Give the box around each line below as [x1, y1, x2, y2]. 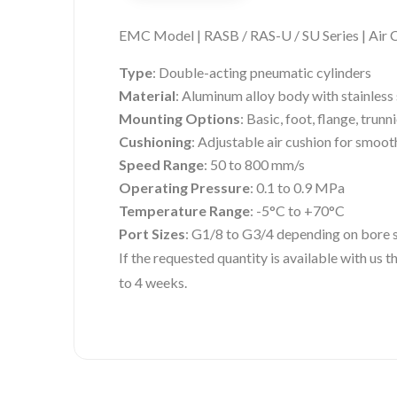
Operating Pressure [119, 179, 250, 197]
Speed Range [119, 156, 204, 174]
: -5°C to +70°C [250, 202, 345, 220]
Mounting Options [119, 110, 240, 128]
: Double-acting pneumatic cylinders [152, 64, 371, 82]
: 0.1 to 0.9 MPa [250, 179, 345, 197]
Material [119, 87, 175, 105]
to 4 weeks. [119, 274, 187, 292]
